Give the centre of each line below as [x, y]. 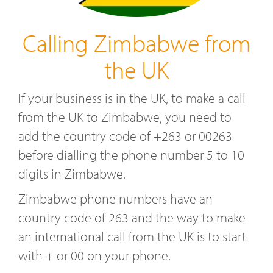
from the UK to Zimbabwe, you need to [125, 117]
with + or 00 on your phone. [94, 255]
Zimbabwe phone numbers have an [115, 198]
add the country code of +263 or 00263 [125, 136]
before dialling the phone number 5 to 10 [131, 154]
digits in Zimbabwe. [72, 173]
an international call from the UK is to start [132, 236]
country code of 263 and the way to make [132, 217]
